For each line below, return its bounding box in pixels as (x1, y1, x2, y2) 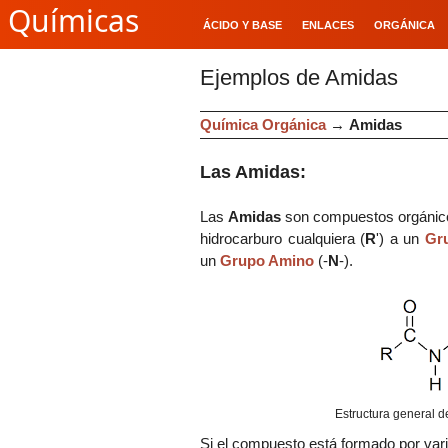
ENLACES (302, 19, 354, 31)
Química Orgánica (200, 115, 326, 133)
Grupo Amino (220, 251, 314, 269)
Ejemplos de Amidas (200, 65, 398, 90)
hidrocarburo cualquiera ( (200, 229, 366, 247)
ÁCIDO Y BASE (203, 19, 282, 31)
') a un (376, 229, 425, 247)
